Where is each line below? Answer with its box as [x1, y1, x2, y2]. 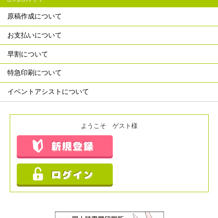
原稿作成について [7, 12, 62, 20]
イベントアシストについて [7, 88, 90, 96]
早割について [7, 50, 49, 58]
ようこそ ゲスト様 [80, 122, 138, 129]
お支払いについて [7, 31, 62, 39]
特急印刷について [7, 69, 62, 77]
